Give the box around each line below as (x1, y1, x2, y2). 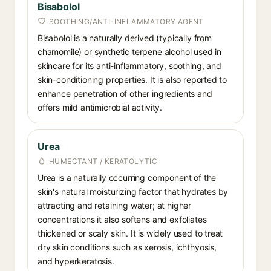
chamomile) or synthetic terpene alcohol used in (38, 47, 222, 57)
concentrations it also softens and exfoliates (38, 214, 207, 224)
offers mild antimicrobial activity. (38, 102, 163, 113)
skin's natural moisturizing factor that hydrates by (38, 186, 229, 197)
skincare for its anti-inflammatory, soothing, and (38, 60, 221, 71)
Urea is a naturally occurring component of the (38, 172, 217, 183)
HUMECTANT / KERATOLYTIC (49, 157, 158, 166)
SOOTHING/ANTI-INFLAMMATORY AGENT (49, 17, 204, 26)
